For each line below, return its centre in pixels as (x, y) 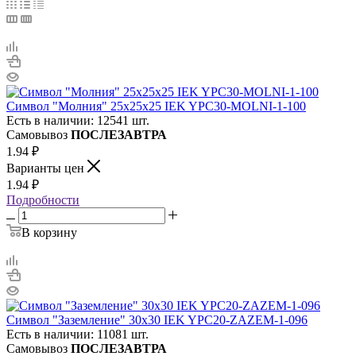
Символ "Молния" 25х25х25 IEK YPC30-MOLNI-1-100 (156, 106)
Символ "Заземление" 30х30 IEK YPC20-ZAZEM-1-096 (157, 319)
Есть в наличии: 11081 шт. (77, 334)
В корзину (49, 232)
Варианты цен (47, 168)
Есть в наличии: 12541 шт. (78, 120)
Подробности (43, 199)
